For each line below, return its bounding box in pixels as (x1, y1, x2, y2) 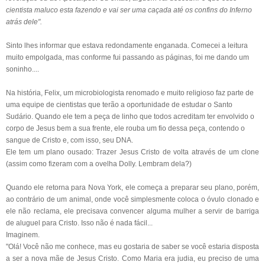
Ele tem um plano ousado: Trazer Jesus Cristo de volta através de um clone (6, 147, 259, 156)
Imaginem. (6, 230, 41, 239)
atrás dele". (6, 17, 44, 26)
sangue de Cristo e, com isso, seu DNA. (6, 135, 135, 144)
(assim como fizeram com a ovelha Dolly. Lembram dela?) (6, 159, 192, 168)
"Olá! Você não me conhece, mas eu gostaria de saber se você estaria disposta (6, 242, 259, 251)
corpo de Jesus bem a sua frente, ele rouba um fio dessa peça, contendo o (6, 124, 245, 132)
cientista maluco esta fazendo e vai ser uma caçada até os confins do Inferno (6, 5, 252, 14)
